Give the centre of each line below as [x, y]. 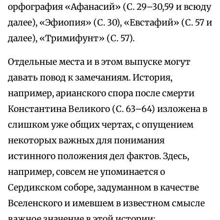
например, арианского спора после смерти [101, 94]
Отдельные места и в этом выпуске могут [99, 62]
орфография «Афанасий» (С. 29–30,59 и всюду [110, 7]
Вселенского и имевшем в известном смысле [106, 204]
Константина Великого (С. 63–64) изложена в [108, 109]
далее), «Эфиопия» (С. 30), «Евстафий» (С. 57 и [110, 23]
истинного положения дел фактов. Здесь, [98, 156]
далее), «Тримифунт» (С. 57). [71, 39]
